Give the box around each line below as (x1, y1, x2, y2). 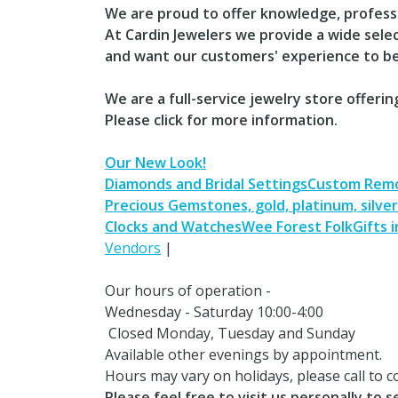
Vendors (105, 237, 161, 258)
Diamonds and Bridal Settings (105, 173, 307, 194)
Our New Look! (105, 152, 206, 172)
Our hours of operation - (105, 280, 271, 300)
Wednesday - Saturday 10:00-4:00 (105, 301, 323, 322)
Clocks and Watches (105, 216, 242, 236)
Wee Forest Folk (242, 216, 353, 236)
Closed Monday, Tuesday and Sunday (105, 322, 355, 343)
